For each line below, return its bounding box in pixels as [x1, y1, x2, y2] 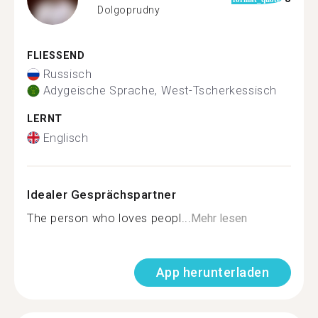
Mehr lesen [191, 211, 248, 225]
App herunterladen [155, 264, 269, 280]
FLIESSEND [27, 49, 77, 62]
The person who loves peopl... [27, 211, 192, 225]
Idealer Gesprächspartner [27, 187, 177, 202]
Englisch [43, 131, 89, 145]
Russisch [43, 67, 92, 81]
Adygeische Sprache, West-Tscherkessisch [43, 84, 277, 97]
